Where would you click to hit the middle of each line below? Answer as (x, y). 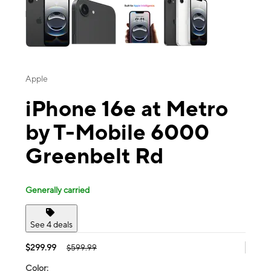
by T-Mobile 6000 (117, 132)
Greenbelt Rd (94, 156)
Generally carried (57, 190)
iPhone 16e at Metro (127, 109)
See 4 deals (51, 224)
